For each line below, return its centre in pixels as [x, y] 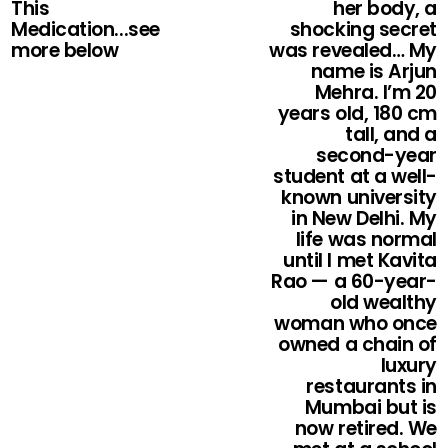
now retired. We [365, 429]
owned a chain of [357, 345]
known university [359, 198]
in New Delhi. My [364, 219]
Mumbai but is [370, 408]
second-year [376, 156]
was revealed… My [353, 51]
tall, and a [391, 135]
